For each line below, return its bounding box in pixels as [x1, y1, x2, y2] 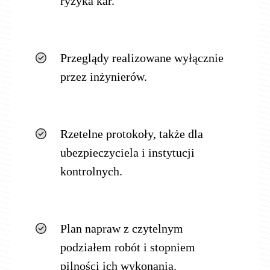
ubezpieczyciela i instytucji [60, 145, 195, 159]
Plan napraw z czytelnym [60, 221, 183, 235]
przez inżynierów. [60, 69, 147, 83]
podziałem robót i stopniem [60, 240, 195, 254]
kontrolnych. [60, 164, 122, 178]
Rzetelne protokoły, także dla [60, 127, 203, 140]
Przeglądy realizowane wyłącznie [60, 51, 224, 64]
